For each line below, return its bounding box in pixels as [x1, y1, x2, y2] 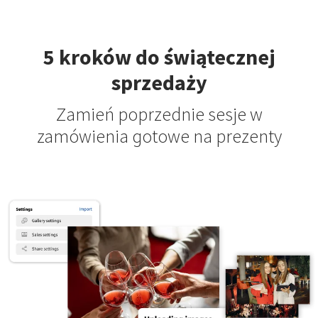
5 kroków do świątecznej [43, 43, 275, 72]
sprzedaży [111, 69, 207, 98]
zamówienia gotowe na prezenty [36, 125, 282, 149]
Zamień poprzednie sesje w [55, 103, 263, 127]
